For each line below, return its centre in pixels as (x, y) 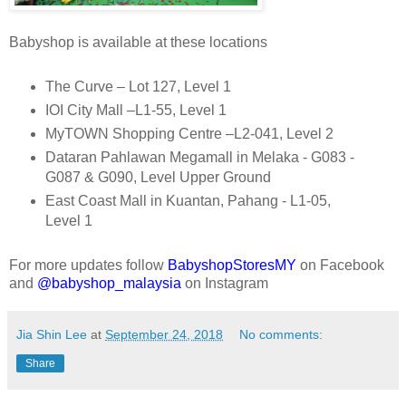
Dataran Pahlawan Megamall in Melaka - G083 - (199, 158)
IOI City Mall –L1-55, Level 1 (135, 111)
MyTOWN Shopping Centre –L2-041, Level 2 (189, 134)
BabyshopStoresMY (232, 266)
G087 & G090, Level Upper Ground (158, 178)
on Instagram (227, 284)
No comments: (281, 335)
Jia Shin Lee (52, 335)
